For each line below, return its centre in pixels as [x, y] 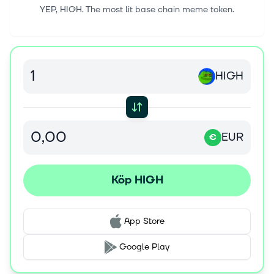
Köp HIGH [137, 180]
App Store [144, 221]
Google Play [144, 247]
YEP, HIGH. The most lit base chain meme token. [137, 9]
